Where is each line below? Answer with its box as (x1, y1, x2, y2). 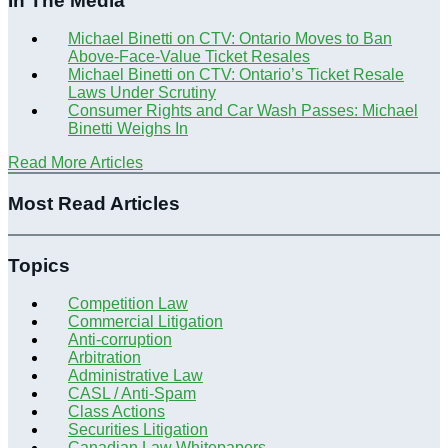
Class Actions (68, 403, 165, 421)
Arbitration (68, 349, 141, 367)
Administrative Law (68, 367, 203, 385)
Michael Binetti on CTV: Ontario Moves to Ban (68, 30, 392, 48)
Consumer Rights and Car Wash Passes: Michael (68, 102, 418, 120)
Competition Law (68, 295, 188, 313)
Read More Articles (8, 154, 143, 172)
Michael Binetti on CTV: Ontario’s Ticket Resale (68, 66, 404, 84)
